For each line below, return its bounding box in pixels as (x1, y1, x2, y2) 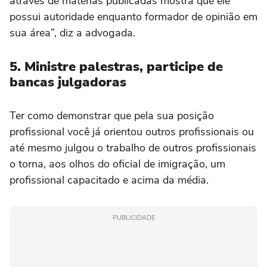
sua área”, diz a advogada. (10, 26, 135, 41)
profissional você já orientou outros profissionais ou (10, 125, 254, 139)
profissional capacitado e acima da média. (10, 173, 209, 188)
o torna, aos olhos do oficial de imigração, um (10, 157, 225, 172)
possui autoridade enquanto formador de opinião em (10, 10, 257, 24)
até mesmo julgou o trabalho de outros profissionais (10, 141, 256, 156)
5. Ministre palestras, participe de (10, 58, 223, 76)
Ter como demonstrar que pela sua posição (10, 108, 214, 123)
